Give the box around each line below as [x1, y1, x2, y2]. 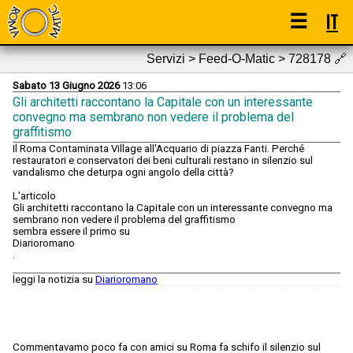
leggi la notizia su [13, 273, 95, 286]
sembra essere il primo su [13, 225, 130, 238]
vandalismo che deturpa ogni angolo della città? [13, 166, 234, 179]
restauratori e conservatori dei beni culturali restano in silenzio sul [13, 154, 313, 167]
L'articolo [13, 190, 56, 203]
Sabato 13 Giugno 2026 [13, 80, 120, 91]
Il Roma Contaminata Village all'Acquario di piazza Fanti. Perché [13, 143, 304, 155]
